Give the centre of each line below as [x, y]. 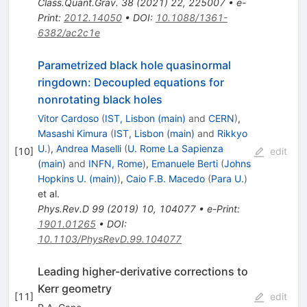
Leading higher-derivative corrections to [143, 271]
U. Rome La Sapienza [175, 148]
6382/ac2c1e [69, 32]
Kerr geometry [74, 288]
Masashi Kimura [72, 133]
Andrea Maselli [88, 148]
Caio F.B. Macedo [165, 178]
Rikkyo [232, 133]
